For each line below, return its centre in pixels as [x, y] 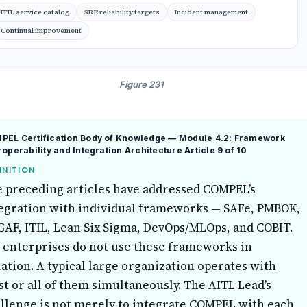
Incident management [211, 12]
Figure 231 [141, 84]
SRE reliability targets [122, 12]
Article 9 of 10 [216, 150]
